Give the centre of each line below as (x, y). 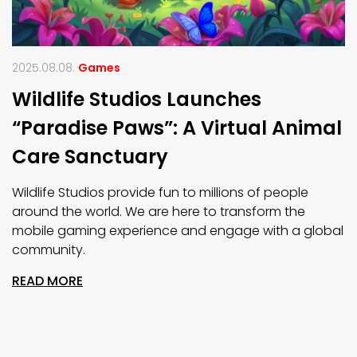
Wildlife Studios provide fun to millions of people (160, 193)
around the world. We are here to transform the (159, 212)
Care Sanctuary (90, 157)
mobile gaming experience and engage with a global (178, 231)
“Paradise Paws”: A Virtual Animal (177, 128)
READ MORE (47, 281)
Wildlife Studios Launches (137, 100)
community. (49, 250)
